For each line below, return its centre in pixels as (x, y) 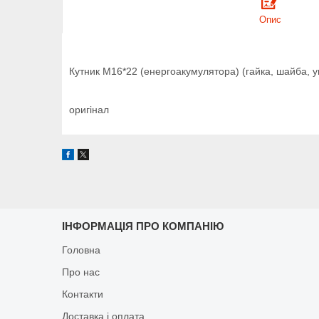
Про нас (81, 272)
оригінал (89, 109)
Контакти (83, 294)
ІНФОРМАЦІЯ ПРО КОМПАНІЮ (143, 226)
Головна (82, 250)
